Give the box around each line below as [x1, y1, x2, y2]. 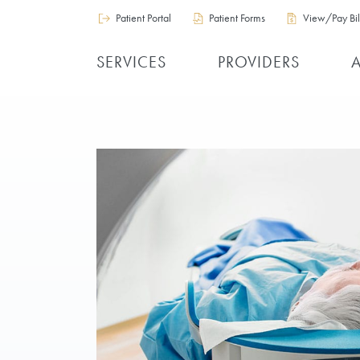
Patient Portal [116, 11, 172, 25]
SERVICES [96, 53, 166, 72]
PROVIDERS [218, 53, 301, 72]
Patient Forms [209, 11, 266, 25]
